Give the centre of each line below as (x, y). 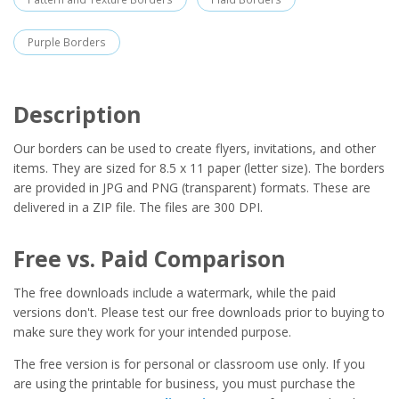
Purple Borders (67, 43)
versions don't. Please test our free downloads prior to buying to (199, 313)
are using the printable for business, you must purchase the (184, 384)
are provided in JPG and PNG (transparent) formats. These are (192, 188)
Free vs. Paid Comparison (150, 259)
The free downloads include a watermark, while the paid (175, 293)
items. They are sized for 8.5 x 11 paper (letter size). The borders (199, 168)
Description (77, 115)
